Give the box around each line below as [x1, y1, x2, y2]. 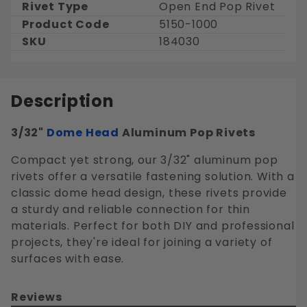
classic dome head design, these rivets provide [11, 184, 287, 201]
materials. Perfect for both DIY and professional [11, 217, 295, 234]
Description [11, 89, 114, 112]
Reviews [11, 288, 62, 305]
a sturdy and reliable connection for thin [11, 201, 250, 217]
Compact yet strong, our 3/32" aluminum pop [11, 151, 278, 168]
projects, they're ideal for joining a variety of [11, 234, 273, 250]
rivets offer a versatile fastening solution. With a [11, 168, 295, 184]
